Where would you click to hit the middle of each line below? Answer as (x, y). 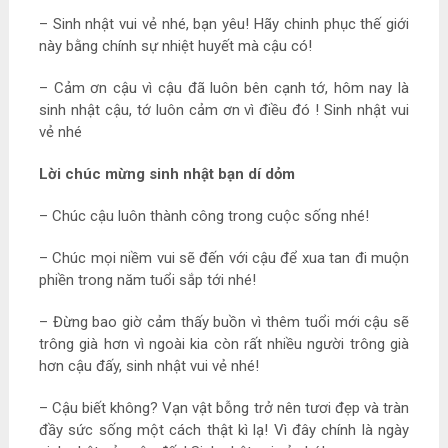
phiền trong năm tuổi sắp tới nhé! (147, 280)
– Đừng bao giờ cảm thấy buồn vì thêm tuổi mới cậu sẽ (224, 322)
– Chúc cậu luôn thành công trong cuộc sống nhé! (203, 216)
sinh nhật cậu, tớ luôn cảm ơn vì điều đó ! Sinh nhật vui (224, 110)
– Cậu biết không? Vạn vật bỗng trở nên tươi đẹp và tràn (224, 408)
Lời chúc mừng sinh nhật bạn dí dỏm (166, 174)
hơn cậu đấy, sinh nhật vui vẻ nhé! (148, 366)
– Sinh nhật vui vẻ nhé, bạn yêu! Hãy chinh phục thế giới (224, 24)
